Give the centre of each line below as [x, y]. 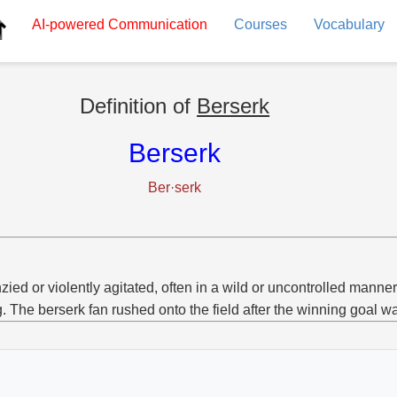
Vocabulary [349, 24]
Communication [156, 24]
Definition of [139, 106]
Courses [260, 24]
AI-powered [68, 24]
